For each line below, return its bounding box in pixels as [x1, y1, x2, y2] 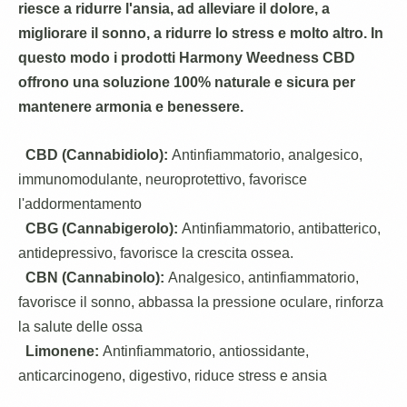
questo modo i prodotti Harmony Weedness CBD [18, 50, 355, 65]
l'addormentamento [18, 196, 142, 212]
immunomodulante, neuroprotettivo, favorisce [18, 172, 307, 187]
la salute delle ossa [18, 319, 143, 334]
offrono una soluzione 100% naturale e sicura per [18, 74, 355, 90]
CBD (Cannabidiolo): [18, 147, 168, 163]
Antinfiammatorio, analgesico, [168, 147, 362, 163]
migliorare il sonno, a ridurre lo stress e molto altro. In [18, 25, 383, 41]
